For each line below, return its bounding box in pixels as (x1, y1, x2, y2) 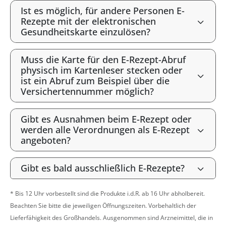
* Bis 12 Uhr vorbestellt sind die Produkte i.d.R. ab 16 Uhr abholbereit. (10, 189, 205, 198)
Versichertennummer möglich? (21, 85, 154, 97)
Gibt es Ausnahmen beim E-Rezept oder (21, 113, 192, 125)
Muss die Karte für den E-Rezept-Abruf (21, 53, 186, 66)
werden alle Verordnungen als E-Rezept (21, 124, 190, 136)
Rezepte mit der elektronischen (21, 15, 156, 27)
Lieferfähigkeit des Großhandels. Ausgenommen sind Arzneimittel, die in (10, 213, 213, 222)
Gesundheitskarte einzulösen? (21, 26, 150, 38)
